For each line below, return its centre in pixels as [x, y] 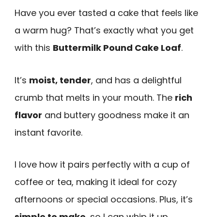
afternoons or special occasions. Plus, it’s [104, 200]
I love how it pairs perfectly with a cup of [102, 165]
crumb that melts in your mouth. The [95, 97]
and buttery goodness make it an [116, 115]
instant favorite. [48, 132]
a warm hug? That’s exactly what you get [104, 30]
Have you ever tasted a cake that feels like [106, 13]
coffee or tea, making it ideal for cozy [96, 182]
